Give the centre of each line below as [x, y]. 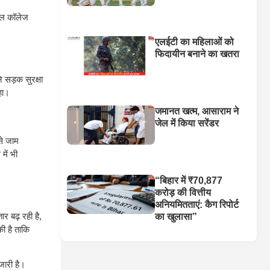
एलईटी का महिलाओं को [195, 42]
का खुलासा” [176, 217]
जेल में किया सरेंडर [187, 124]
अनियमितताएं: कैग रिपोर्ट [197, 205]
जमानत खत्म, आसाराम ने [197, 111]
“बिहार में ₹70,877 [189, 181]
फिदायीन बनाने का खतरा [197, 54]
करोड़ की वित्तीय [183, 193]
